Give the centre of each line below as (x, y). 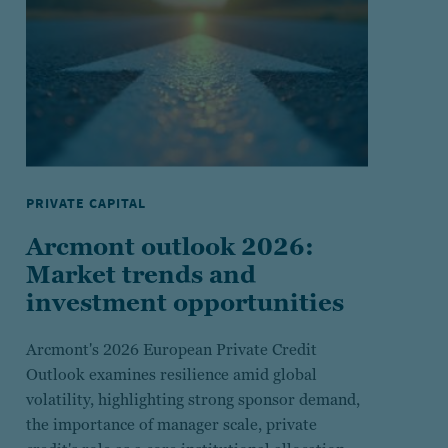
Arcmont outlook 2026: (169, 246)
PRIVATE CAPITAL (85, 203)
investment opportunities (184, 302)
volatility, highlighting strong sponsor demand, (192, 399)
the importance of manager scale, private (171, 424)
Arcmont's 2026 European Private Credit (171, 349)
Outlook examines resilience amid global (171, 374)
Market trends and (140, 274)
